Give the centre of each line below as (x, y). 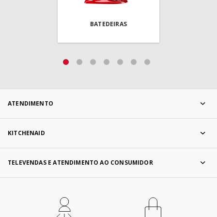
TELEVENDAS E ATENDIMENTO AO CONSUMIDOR (80, 163)
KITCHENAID (26, 133)
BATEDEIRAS (108, 24)
